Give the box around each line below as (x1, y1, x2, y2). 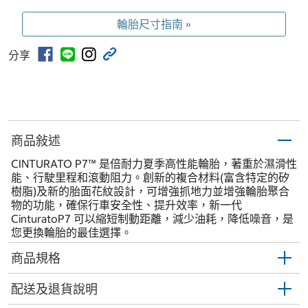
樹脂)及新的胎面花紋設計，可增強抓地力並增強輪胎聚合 (11, 184, 289, 199)
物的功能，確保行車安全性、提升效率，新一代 (11, 198, 242, 212)
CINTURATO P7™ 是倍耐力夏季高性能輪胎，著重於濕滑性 (11, 157, 297, 171)
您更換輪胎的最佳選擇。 (11, 225, 132, 240)
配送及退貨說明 (11, 280, 98, 297)
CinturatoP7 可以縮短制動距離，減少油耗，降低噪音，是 (11, 212, 294, 226)
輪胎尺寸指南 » (117, 17, 191, 32)
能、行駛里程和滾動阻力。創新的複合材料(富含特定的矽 (11, 170, 289, 185)
